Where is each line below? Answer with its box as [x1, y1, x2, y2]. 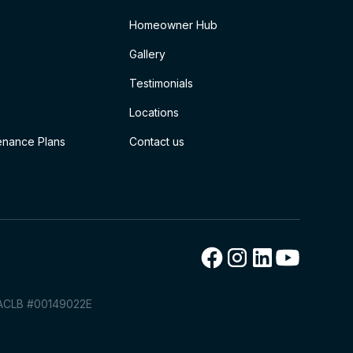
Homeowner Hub [129, 18, 218, 32]
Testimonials [129, 76, 194, 90]
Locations [129, 106, 180, 119]
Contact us [129, 135, 185, 148]
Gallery [129, 47, 166, 61]
